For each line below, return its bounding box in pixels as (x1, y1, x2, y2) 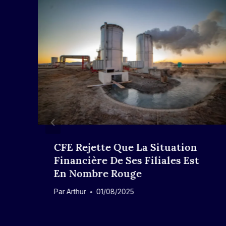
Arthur (67, 188, 87, 196)
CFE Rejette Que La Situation (54, 140, 197, 153)
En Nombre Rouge (54, 166, 142, 180)
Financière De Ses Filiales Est (54, 153, 199, 166)
